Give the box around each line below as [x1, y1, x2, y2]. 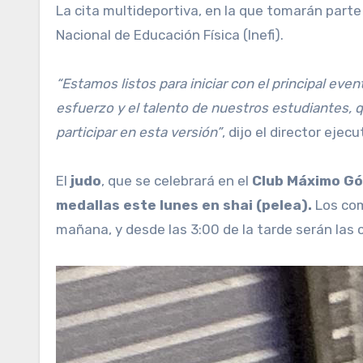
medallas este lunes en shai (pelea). [56, 197, 312, 214]
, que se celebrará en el [101, 173, 252, 190]
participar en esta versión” [56, 124, 222, 141]
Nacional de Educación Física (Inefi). [56, 27, 284, 44]
